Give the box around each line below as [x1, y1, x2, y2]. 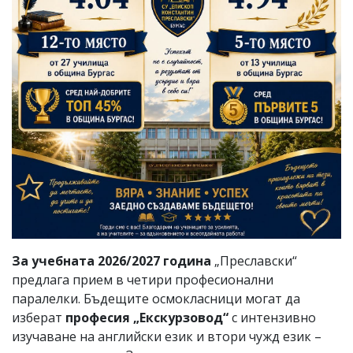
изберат [12, 309, 65, 327]
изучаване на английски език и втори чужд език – [12, 328, 321, 346]
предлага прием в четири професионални [12, 271, 273, 289]
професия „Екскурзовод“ [65, 309, 232, 327]
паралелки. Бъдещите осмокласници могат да [12, 290, 300, 308]
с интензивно [232, 309, 316, 327]
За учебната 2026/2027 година [12, 252, 211, 270]
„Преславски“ [211, 252, 297, 270]
